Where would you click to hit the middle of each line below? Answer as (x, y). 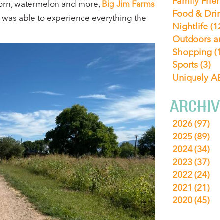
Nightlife (192, 26)
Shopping (193, 52)
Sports (187, 65)
